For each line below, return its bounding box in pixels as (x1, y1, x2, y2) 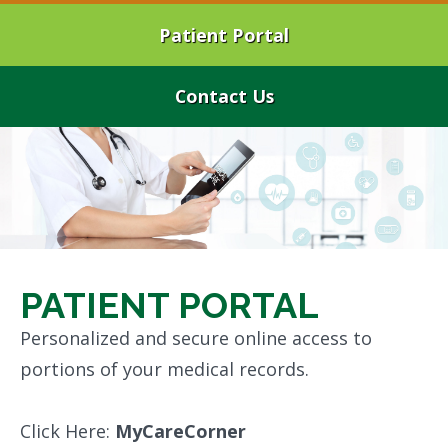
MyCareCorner (115, 419, 246, 444)
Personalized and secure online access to (20, 326, 372, 351)
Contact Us (174, 84, 274, 109)
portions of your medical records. (20, 357, 309, 382)
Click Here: (20, 419, 115, 444)
